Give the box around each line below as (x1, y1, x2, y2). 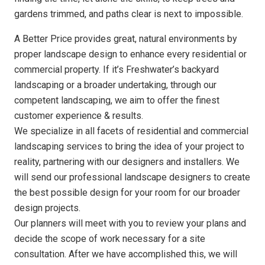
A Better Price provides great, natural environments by (14, 33, 237, 44)
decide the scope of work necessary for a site (14, 232, 205, 244)
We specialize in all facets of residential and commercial (14, 125, 248, 137)
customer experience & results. (14, 109, 143, 121)
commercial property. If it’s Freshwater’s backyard (14, 63, 219, 75)
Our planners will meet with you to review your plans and (14, 217, 246, 229)
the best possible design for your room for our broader (14, 186, 240, 198)
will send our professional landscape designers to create (14, 171, 250, 183)
